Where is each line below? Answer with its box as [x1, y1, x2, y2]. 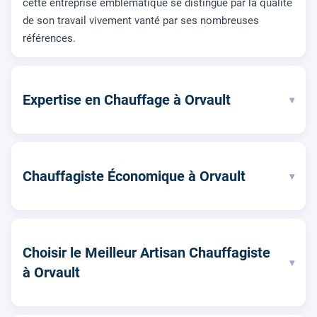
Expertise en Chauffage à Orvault [23, 91, 231, 109]
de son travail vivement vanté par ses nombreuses [23, 14, 259, 28]
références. [23, 32, 76, 45]
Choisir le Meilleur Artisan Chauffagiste [23, 244, 270, 262]
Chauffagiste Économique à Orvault [23, 168, 246, 185]
